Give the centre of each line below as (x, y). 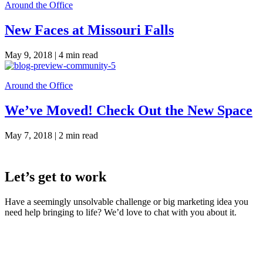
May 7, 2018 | (32, 135)
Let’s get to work (55, 176)
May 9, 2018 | (32, 55)
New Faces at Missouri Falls (89, 30)
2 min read (78, 135)
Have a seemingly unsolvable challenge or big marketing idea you (127, 201)
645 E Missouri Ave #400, (53, 242)
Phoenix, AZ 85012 (41, 253)
